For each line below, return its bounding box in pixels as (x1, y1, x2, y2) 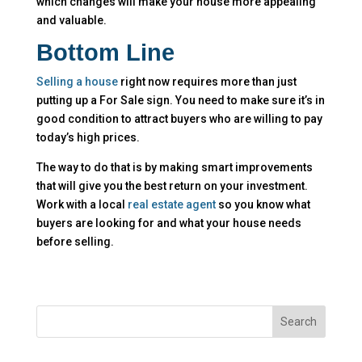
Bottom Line (36, 39, 175, 65)
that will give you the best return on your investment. (36, 179, 308, 192)
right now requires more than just (117, 74, 297, 88)
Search (280, 314, 318, 328)
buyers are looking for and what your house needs (36, 216, 301, 229)
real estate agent (127, 197, 216, 211)
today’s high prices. (36, 130, 140, 144)
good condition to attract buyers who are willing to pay (36, 112, 322, 125)
